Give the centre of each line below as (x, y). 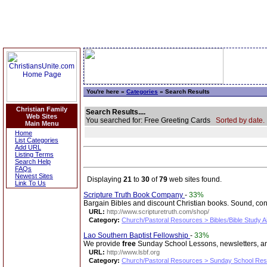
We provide (103, 244)
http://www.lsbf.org (133, 252)
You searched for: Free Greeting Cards (151, 120)
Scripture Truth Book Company (134, 195)
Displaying (103, 179)
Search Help (33, 162)
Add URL (28, 147)
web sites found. (195, 179)
